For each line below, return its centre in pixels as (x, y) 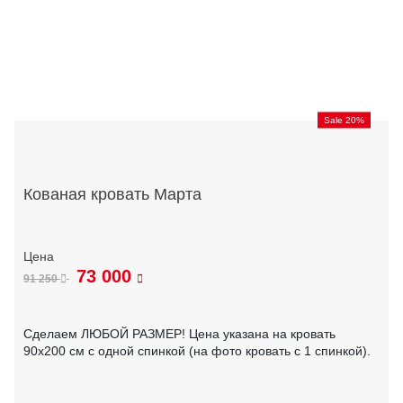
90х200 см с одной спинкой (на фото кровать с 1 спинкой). (197, 351)
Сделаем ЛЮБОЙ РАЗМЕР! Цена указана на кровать (179, 334)
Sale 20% (344, 120)
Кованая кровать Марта (112, 194)
